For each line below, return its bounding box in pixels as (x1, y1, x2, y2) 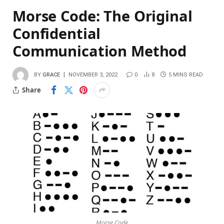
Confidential (12, 23, 101, 43)
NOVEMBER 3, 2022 (68, 71, 117, 78)
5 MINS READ (168, 71, 203, 78)
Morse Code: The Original (12, 6, 192, 26)
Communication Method (12, 41, 187, 61)
